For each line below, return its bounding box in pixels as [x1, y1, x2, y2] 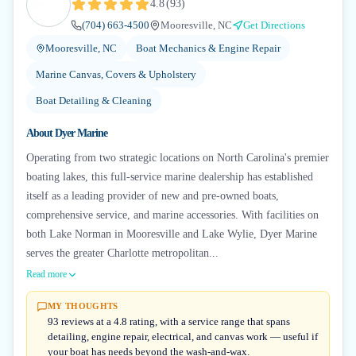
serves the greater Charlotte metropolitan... [26, 247, 219, 259]
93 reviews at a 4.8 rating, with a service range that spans [48, 315, 290, 327]
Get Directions [243, 19, 305, 31]
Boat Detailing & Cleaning [36, 95, 152, 106]
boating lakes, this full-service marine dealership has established [26, 171, 313, 183]
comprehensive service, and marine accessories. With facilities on [26, 209, 319, 221]
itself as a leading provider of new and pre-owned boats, [26, 190, 279, 202]
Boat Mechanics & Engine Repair [136, 42, 281, 54]
